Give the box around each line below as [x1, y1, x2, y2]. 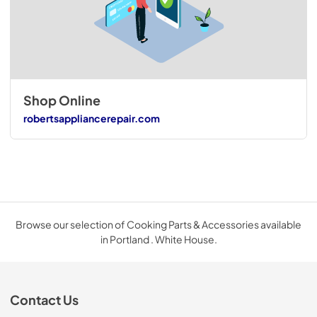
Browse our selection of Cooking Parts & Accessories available [16, 217, 301, 231]
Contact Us [10, 292, 79, 308]
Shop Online [23, 92, 100, 108]
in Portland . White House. [100, 232, 217, 246]
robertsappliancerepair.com [23, 112, 160, 125]
